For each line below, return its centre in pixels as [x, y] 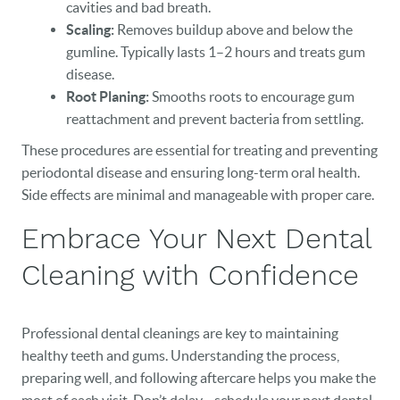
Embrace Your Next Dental [196, 238]
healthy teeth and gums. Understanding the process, [180, 355]
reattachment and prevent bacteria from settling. [215, 119]
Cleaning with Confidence [190, 275]
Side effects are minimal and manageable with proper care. [198, 195]
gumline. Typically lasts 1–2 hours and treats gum [216, 52]
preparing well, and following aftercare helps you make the [199, 378]
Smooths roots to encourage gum [252, 96]
